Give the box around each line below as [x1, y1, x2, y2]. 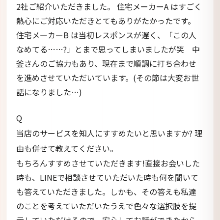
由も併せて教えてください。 [16, 142, 118, 155]
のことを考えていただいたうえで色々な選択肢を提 [16, 200, 196, 212]
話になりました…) [16, 85, 82, 98]
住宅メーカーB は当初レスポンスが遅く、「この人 [16, 28, 196, 41]
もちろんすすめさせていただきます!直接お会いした [16, 157, 200, 169]
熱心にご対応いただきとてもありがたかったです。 [16, 14, 195, 27]
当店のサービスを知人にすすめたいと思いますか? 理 [16, 127, 202, 139]
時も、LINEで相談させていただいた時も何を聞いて [16, 171, 198, 184]
